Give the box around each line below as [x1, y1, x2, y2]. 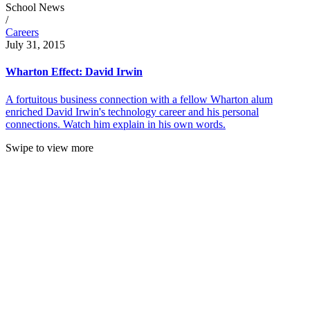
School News [6, 1, 64, 14]
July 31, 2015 [6, 39, 65, 51]
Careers [6, 26, 39, 39]
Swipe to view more [6, 141, 93, 154]
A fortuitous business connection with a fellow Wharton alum [6, 93, 273, 105]
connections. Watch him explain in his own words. [6, 118, 226, 130]
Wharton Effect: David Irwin [6, 66, 143, 78]
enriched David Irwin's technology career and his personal [6, 105, 259, 118]
